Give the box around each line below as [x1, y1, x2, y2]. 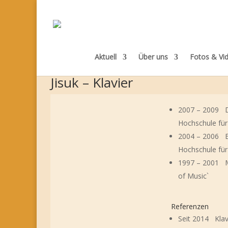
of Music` [178, 170, 209, 181]
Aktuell [94, 52, 117, 62]
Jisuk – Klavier [50, 73, 133, 92]
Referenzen [171, 202, 209, 212]
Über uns [138, 52, 168, 62]
